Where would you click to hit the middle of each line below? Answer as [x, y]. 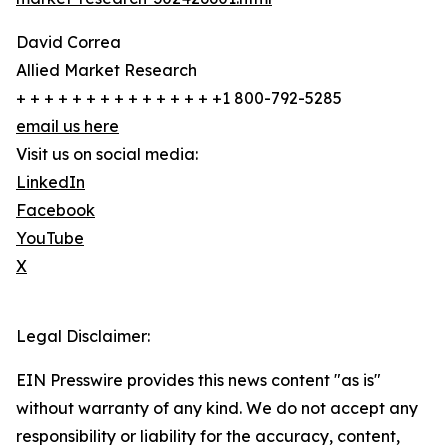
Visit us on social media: [107, 154]
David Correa [68, 42]
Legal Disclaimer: [83, 336]
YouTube [50, 238]
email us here [67, 126]
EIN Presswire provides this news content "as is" [198, 380]
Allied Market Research [106, 70]
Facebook [55, 210]
